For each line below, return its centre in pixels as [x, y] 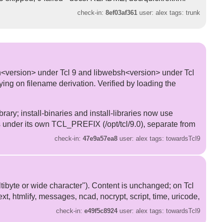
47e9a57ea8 [100, 138]
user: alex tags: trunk [169, 12]
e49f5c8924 [101, 211]
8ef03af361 [122, 12]
